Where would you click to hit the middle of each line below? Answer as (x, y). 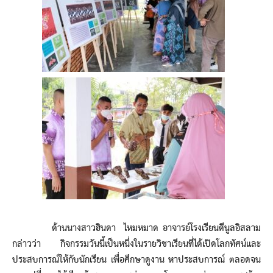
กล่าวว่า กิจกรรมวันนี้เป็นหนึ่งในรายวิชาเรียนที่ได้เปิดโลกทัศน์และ (136, 244)
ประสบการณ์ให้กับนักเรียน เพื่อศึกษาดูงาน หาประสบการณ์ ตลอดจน (136, 260)
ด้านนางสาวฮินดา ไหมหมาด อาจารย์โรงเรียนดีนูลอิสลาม (136, 228)
